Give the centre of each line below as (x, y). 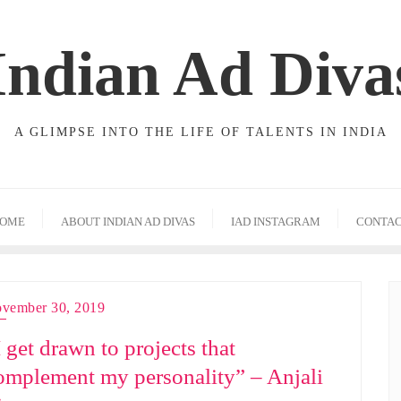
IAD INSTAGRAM (276, 222)
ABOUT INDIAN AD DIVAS (128, 222)
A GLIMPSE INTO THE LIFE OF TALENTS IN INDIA (200, 132)
